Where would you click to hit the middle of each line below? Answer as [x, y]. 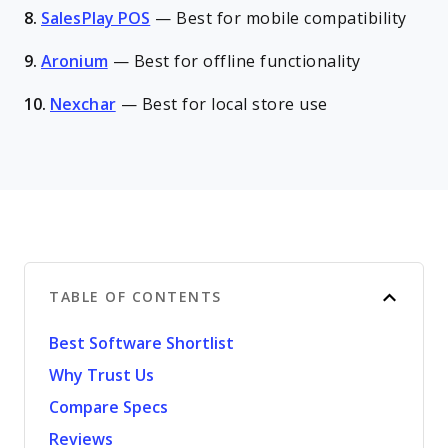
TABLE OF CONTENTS [135, 297]
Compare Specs [108, 407]
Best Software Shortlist [141, 343]
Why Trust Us [101, 375]
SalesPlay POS [96, 18]
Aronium [74, 61]
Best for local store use [234, 104]
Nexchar [83, 104]
